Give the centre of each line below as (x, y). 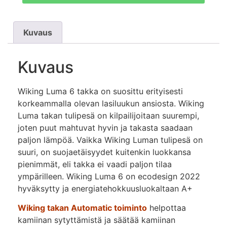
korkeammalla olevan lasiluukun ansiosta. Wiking (111, 103)
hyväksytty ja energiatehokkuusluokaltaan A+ (105, 188)
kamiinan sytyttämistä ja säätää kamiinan (97, 220)
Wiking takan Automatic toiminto (82, 208)
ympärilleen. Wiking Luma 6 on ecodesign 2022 (109, 176)
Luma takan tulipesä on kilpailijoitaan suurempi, (108, 115)
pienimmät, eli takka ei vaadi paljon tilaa (95, 164)
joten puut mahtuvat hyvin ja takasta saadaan (105, 127)
